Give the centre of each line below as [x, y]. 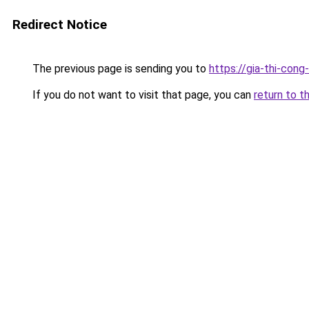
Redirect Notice [60, 24]
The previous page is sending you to [119, 69]
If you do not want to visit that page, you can [142, 95]
